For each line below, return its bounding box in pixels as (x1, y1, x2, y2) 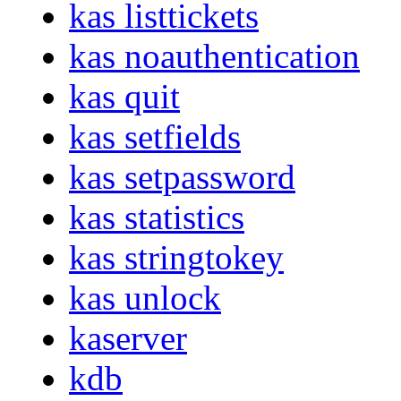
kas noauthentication (69, 37, 360, 76)
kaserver (69, 319, 187, 358)
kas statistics (69, 198, 244, 237)
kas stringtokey (69, 238, 284, 277)
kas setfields (69, 117, 241, 157)
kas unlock (69, 278, 221, 318)
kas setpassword (69, 158, 295, 197)
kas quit (69, 77, 180, 116)
